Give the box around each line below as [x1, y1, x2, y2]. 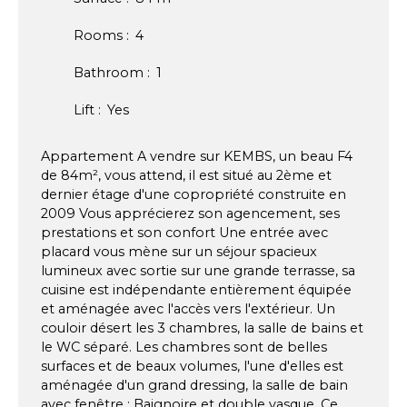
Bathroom [74, 65, 144, 82]
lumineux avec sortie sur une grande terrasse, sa [41, 263, 355, 280]
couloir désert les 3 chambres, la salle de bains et [41, 320, 363, 337]
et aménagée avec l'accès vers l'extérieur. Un [41, 301, 335, 318]
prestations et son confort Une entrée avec [41, 224, 328, 242]
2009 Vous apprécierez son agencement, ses [41, 205, 340, 223]
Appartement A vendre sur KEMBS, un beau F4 [41, 148, 352, 165]
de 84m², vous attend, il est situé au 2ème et [41, 167, 332, 184]
